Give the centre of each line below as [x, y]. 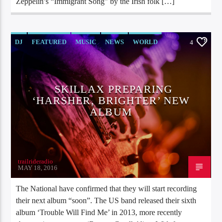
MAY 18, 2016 [38, 167]
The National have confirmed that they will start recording [107, 188]
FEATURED [49, 42]
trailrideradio [36, 161]
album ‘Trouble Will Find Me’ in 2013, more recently [99, 212]
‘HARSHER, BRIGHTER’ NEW [111, 100]
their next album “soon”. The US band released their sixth [106, 200]
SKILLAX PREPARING [113, 89]
